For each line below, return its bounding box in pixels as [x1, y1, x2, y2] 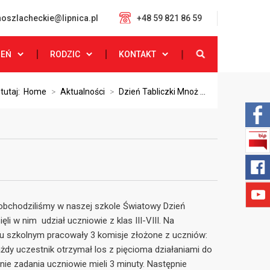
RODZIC [50, 49, 80, 59]
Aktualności [60, 87, 105, 96]
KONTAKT [119, 49, 156, 59]
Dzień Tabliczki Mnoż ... [119, 87, 206, 96]
